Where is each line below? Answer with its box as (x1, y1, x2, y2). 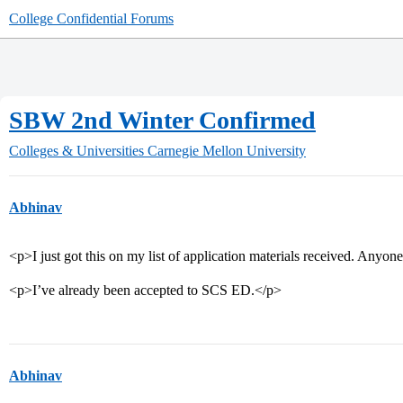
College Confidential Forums (9, 11, 174, 26)
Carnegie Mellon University (148, 143, 306, 158)
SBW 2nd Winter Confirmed (9, 106, 316, 134)
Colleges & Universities (9, 143, 144, 158)
